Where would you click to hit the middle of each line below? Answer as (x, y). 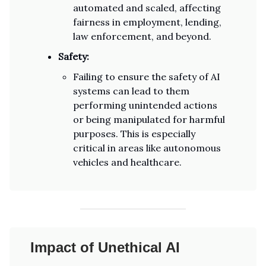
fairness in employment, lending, (147, 22)
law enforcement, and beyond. (142, 36)
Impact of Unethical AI (105, 247)
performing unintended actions (145, 105)
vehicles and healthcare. (127, 162)
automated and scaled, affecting (147, 8)
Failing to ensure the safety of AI (147, 77)
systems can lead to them (131, 91)
